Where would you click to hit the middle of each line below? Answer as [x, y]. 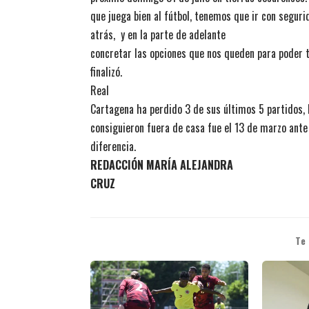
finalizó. [106, 72]
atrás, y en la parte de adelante [158, 35]
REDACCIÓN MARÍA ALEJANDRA [162, 165]
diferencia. [113, 147]
